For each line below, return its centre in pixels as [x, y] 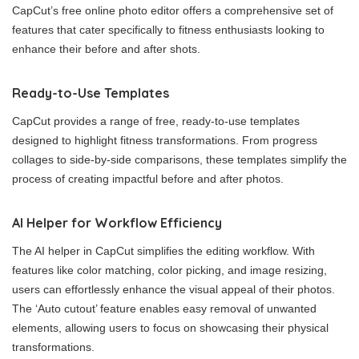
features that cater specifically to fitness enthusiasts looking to [168, 29]
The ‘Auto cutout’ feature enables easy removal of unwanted [164, 308]
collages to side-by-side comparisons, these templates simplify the [179, 159]
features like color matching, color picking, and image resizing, [169, 270]
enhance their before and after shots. [106, 48]
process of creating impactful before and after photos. [148, 178]
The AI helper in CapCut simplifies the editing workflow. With [163, 250]
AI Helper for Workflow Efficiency [117, 222]
